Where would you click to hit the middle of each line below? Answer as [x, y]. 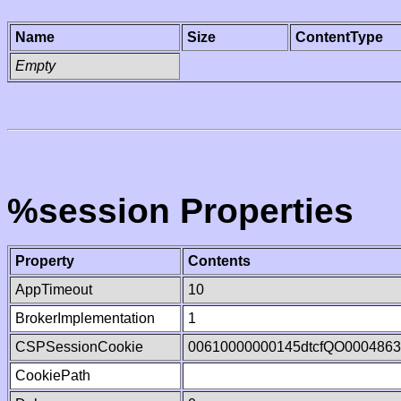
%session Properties [180, 211]
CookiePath [53, 375]
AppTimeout [54, 290]
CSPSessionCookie [79, 347]
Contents [219, 261]
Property [45, 261]
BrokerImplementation [85, 318]
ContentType [339, 37]
